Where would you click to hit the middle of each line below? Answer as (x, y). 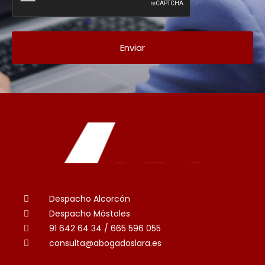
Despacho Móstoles (89, 214)
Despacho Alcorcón (89, 199)
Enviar (132, 48)
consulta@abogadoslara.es (105, 243)
